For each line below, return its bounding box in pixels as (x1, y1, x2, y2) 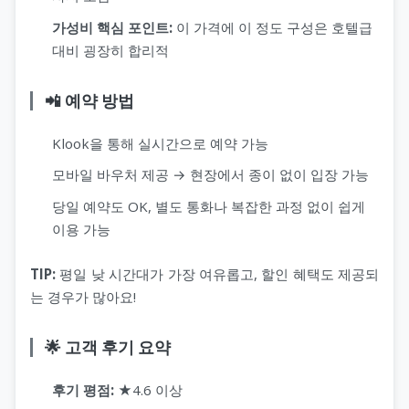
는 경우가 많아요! (30, 287, 136, 306)
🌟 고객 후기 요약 (44, 337, 171, 357)
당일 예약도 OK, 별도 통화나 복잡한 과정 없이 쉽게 (52, 196, 365, 215)
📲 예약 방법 (44, 90, 134, 110)
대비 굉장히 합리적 (52, 40, 169, 59)
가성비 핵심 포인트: (52, 17, 173, 37)
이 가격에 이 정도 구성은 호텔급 (173, 17, 372, 37)
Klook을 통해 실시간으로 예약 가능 (52, 133, 268, 152)
